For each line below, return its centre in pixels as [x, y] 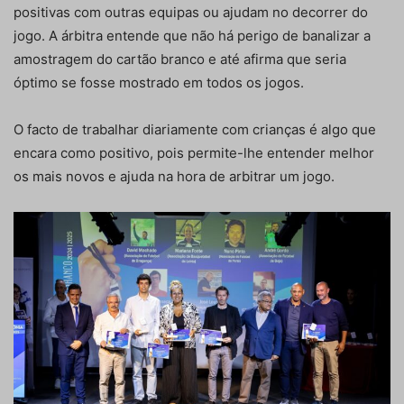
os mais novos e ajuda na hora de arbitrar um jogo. [174, 176]
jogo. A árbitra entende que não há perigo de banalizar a [192, 35]
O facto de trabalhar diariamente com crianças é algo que [195, 129]
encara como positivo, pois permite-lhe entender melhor [194, 152]
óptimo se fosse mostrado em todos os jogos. [159, 82]
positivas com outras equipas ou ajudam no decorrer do [191, 12]
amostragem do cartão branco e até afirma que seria [180, 59]
